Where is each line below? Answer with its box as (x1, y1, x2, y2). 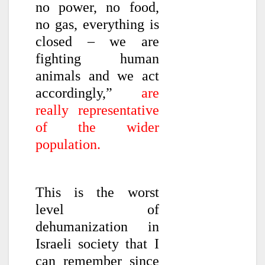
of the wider (35, 119, 159, 135)
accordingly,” (35, 85, 141, 101)
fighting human (35, 50, 159, 66)
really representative (35, 102, 159, 118)
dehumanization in (35, 219, 159, 235)
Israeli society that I (35, 236, 159, 252)
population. (35, 136, 108, 152)
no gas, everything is (35, 16, 159, 32)
